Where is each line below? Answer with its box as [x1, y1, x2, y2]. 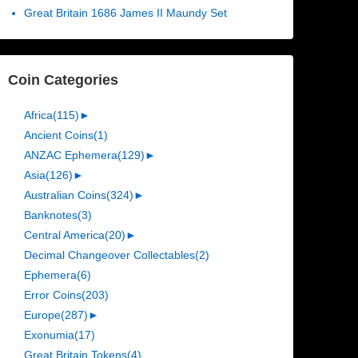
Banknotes [23, 209, 78, 222]
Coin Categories [7, 72, 118, 89]
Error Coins [23, 288, 82, 302]
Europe [23, 308, 61, 322]
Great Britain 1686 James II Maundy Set [23, 6, 227, 20]
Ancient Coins [23, 129, 93, 142]
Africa [23, 109, 53, 122]
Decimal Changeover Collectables [23, 249, 195, 262]
